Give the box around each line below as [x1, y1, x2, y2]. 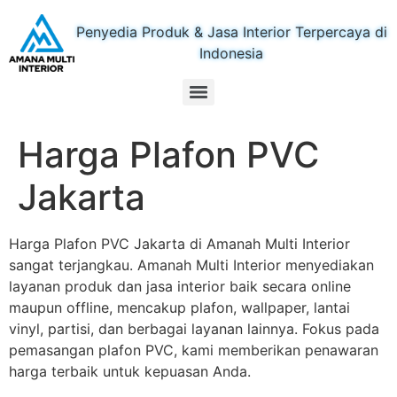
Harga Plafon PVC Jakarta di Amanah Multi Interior [9, 234, 350, 253]
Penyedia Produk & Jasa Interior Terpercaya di [75, 23, 387, 42]
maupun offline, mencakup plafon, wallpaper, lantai [9, 298, 350, 316]
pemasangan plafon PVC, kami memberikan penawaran [9, 340, 378, 359]
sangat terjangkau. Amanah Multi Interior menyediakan [9, 255, 374, 274]
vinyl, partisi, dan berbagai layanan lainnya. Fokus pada [9, 319, 379, 338]
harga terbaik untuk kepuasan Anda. [9, 362, 251, 380]
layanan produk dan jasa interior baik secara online [9, 276, 351, 295]
